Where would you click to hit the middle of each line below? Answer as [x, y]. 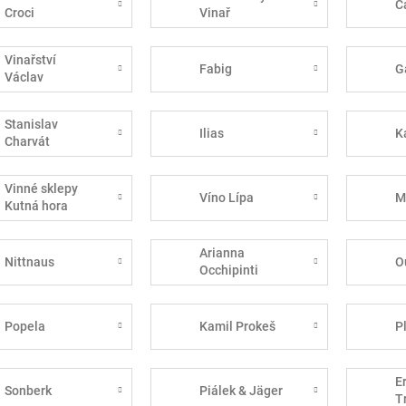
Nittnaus [29, 261]
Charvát [27, 142]
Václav [24, 77]
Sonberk [28, 390]
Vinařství [30, 60]
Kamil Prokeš [238, 326]
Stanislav [31, 125]
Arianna [222, 253]
